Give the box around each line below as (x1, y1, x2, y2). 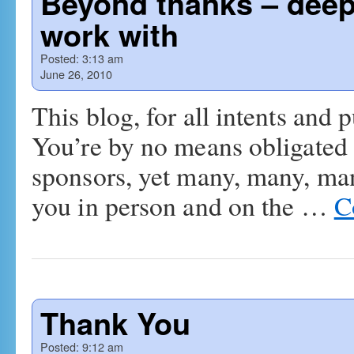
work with (40, 13, 179, 56)
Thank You (40, 301, 190, 345)
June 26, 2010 (40, 66, 112, 82)
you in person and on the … (32, 188, 334, 223)
